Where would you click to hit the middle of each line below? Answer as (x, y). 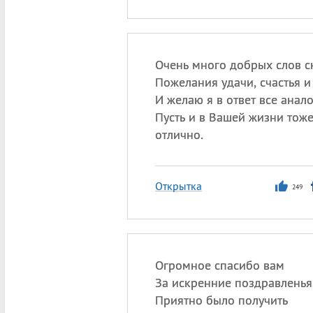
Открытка (178, 186)
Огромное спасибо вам (219, 265)
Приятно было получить (221, 300)
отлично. (179, 134)
